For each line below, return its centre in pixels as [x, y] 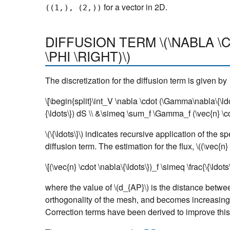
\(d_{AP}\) [131, 187]
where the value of [80, 187]
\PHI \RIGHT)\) [88, 56]
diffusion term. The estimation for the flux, [121, 146]
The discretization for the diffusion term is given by [136, 80]
